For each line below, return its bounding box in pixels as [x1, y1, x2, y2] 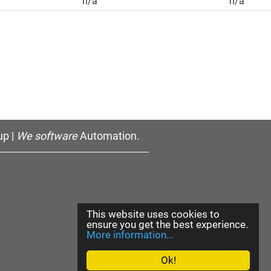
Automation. [77, 129, 140, 142]
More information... [87, 229, 174, 241]
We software [16, 129, 78, 142]
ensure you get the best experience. [87, 218, 248, 230]
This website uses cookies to [87, 208, 220, 220]
